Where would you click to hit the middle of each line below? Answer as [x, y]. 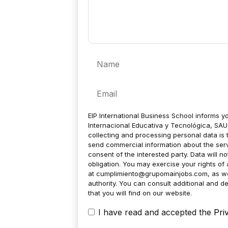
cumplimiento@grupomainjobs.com [152, 174]
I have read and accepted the [156, 212]
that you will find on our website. [140, 193]
